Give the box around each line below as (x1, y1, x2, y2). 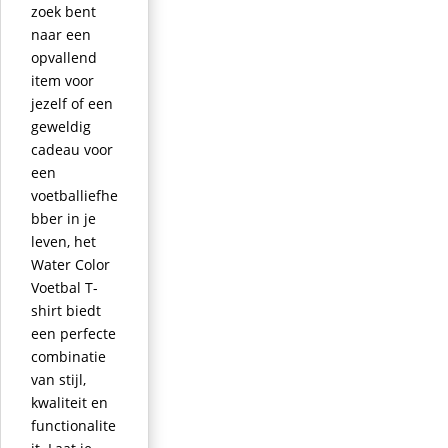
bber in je (31, 208, 96, 228)
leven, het (31, 231, 96, 251)
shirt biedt (31, 300, 101, 320)
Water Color (31, 254, 110, 274)
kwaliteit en (31, 392, 108, 412)
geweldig (31, 116, 91, 136)
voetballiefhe (31, 185, 118, 205)
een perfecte (31, 323, 116, 343)
